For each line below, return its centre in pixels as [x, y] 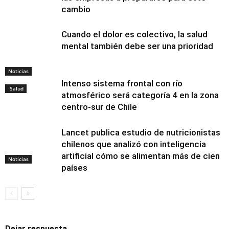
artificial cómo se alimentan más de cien [141, 156]
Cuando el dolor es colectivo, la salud [134, 35]
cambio [76, 9]
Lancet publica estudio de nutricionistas [141, 133]
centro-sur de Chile [99, 107]
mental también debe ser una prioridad [137, 46]
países [74, 168]
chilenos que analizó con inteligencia [134, 144]
